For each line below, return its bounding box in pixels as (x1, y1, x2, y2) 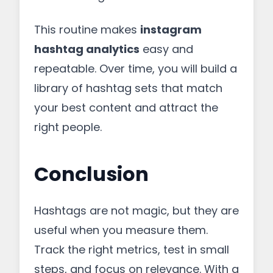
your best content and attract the (34, 100, 218, 115)
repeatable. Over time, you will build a (34, 61, 237, 76)
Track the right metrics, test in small (34, 242, 229, 257)
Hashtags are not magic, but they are (34, 203, 239, 218)
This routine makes (34, 22, 140, 37)
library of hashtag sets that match (34, 80, 222, 96)
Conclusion (34, 160, 149, 188)
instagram (140, 22, 202, 37)
